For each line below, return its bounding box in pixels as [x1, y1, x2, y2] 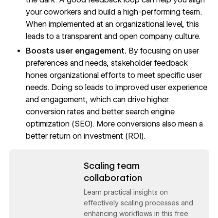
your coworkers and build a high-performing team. [26, 7, 202, 17]
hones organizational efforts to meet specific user [26, 70, 202, 80]
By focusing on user [128, 46, 200, 55]
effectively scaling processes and [83, 199, 193, 207]
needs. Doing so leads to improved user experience [26, 82, 208, 92]
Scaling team [83, 160, 140, 171]
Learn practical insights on [83, 188, 168, 196]
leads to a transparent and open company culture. [26, 32, 201, 41]
